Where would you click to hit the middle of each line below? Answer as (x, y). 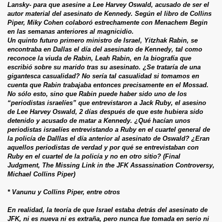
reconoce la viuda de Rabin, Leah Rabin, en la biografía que (99, 58)
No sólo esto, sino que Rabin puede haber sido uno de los (97, 94)
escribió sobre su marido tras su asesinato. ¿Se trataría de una (104, 67)
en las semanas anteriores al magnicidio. (71, 31)
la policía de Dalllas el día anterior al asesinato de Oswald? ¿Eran (109, 138)
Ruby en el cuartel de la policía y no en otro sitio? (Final (94, 156)
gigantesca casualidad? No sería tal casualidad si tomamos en (103, 76)
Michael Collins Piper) (41, 174)
